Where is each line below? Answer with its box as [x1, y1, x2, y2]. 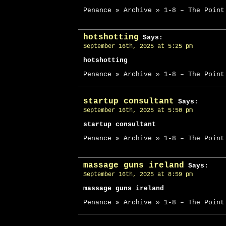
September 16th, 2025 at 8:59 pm [83, 171, 193, 178]
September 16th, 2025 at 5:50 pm [83, 107, 193, 114]
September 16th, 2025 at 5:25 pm [83, 43, 193, 50]
